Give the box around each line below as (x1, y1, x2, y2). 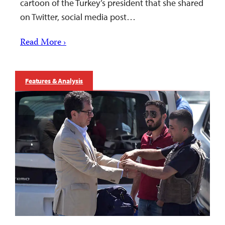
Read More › (20, 36, 66, 51)
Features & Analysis (25, 76, 83, 86)
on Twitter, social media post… (20, 11, 136, 23)
